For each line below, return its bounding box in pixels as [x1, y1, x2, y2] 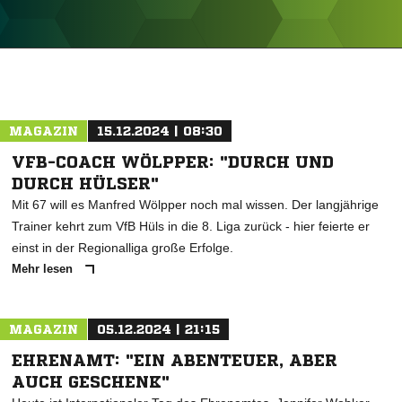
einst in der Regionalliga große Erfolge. [12, 240, 233, 255]
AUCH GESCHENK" [12, 373, 170, 389]
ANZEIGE [180, 52, 222, 62]
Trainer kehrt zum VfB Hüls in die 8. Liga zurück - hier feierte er [12, 219, 370, 233]
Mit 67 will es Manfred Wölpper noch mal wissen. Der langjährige [12, 197, 379, 212]
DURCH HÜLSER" [12, 175, 159, 191]
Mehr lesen [12, 262, 76, 275]
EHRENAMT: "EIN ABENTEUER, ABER [12, 352, 337, 368]
